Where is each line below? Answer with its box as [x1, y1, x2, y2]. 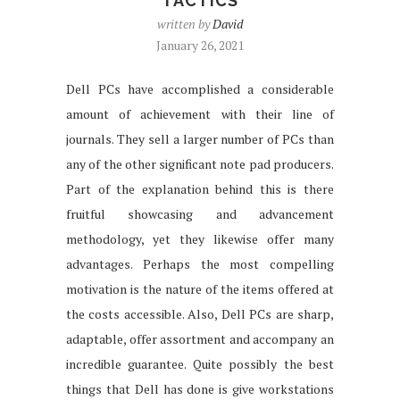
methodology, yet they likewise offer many [66, 229, 334, 247]
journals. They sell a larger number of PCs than [66, 129, 334, 147]
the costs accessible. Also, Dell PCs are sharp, [66, 304, 334, 322]
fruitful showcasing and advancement [66, 204, 334, 222]
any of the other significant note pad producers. [66, 154, 334, 172]
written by [157, 14, 212, 32]
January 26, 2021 [156, 36, 244, 54]
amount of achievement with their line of [66, 104, 334, 122]
